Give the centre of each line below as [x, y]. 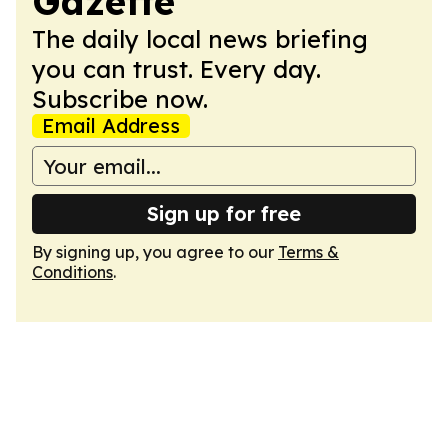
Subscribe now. [120, 99]
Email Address [111, 125]
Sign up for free [224, 213]
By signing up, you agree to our [155, 252]
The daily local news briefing [200, 39]
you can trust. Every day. [176, 69]
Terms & [308, 252]
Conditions [72, 272]
